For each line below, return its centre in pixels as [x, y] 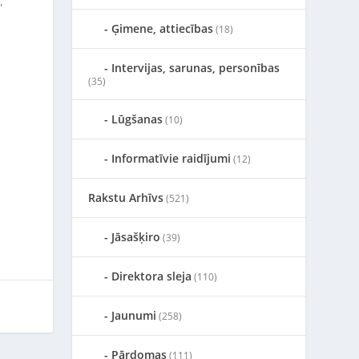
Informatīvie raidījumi [171, 158]
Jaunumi [134, 315]
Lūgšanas [137, 119]
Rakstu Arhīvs [126, 198]
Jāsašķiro [136, 237]
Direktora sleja [152, 276]
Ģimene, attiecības [163, 28]
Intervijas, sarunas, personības [196, 68]
